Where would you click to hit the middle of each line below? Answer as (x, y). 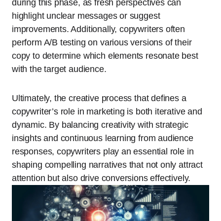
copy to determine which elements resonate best (105, 56)
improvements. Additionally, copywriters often (98, 29)
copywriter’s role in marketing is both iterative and (107, 112)
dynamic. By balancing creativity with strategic (100, 125)
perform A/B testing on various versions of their (102, 43)
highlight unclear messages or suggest (86, 16)
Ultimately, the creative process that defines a (99, 98)
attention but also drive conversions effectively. (101, 178)
